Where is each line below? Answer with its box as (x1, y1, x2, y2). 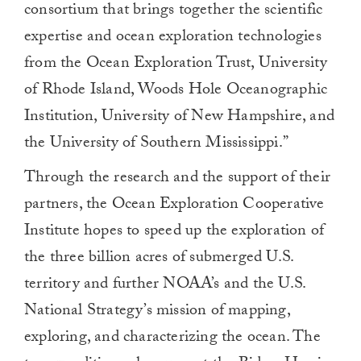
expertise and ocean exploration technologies (24, 23, 322, 52)
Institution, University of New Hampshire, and (24, 103, 335, 131)
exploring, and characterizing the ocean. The (24, 324, 321, 352)
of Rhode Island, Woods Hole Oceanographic (24, 77, 328, 105)
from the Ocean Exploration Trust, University (24, 50, 327, 78)
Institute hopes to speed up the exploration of (24, 218, 325, 246)
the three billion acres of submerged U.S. (24, 244, 294, 272)
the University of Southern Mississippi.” (24, 130, 289, 158)
